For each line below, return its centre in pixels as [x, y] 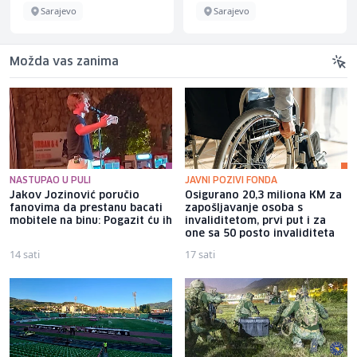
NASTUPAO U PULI [50, 181]
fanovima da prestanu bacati [86, 209]
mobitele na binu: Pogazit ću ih [91, 222]
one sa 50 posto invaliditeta [260, 234]
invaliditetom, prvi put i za [255, 222]
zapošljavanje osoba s [244, 209]
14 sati [25, 255]
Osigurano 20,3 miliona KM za [263, 196]
